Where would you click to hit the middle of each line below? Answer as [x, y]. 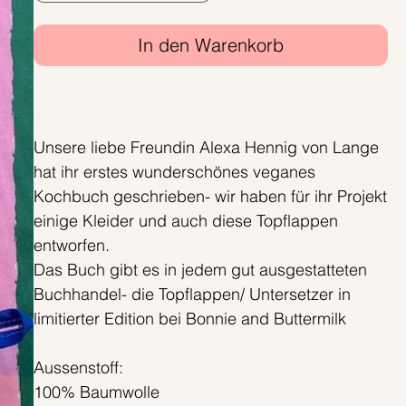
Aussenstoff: [78, 368]
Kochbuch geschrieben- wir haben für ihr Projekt [210, 197]
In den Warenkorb [210, 45]
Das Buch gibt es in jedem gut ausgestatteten [200, 270]
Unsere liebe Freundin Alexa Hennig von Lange [206, 148]
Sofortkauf [210, 96]
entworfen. [73, 246]
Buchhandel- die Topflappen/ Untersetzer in [192, 295]
